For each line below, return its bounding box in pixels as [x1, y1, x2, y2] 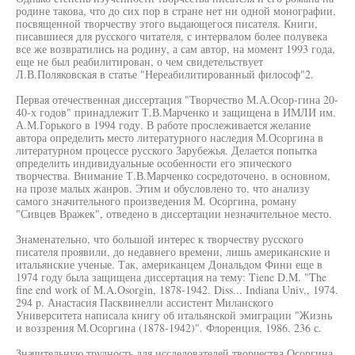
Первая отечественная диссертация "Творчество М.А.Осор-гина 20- [16, 92, 338, 107]
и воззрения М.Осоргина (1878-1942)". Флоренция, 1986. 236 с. [16, 320, 322, 335]
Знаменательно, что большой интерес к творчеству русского [16, 231, 303, 246]
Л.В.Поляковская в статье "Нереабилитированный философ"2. [16, 67, 314, 82]
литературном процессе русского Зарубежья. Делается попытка [16, 143, 317, 158]
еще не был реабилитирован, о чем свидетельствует [16, 54, 263, 69]
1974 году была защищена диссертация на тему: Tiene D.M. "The [16, 269, 326, 284]
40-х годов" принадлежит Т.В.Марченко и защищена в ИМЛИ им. [16, 105, 336, 120]
